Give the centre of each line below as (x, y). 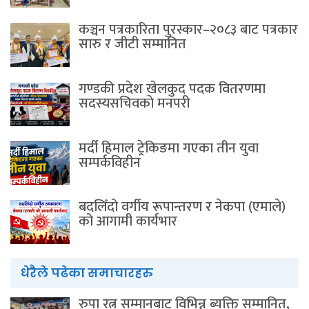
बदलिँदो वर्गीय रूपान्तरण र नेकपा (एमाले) (182, 207)
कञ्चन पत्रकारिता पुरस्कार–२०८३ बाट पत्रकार (188, 30)
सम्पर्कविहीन (110, 162)
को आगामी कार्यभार (128, 222)
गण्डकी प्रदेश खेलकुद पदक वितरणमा (172, 89)
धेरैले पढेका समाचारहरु (87, 272)
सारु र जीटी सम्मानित (132, 44)
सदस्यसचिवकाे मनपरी (134, 103)
